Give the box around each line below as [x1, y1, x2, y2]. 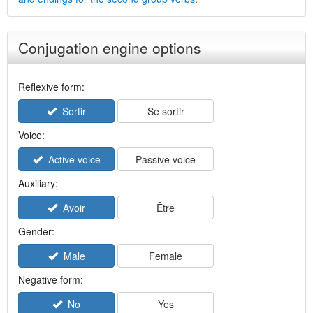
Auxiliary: [18, 176, 58, 190]
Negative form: [18, 272, 83, 286]
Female [149, 249, 182, 263]
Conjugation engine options [18, 37, 201, 58]
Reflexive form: [18, 80, 85, 94]
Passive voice [136, 152, 196, 166]
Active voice [42, 152, 101, 166]
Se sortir [147, 104, 184, 118]
